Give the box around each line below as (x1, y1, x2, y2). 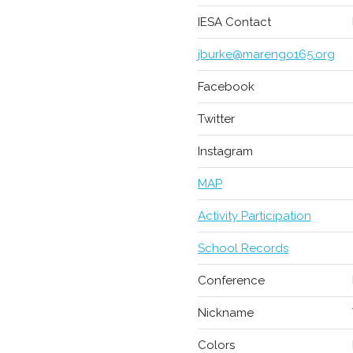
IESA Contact (197, 15, 271, 29)
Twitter (197, 112, 235, 126)
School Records (197, 241, 288, 255)
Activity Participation (197, 209, 311, 223)
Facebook (197, 80, 255, 94)
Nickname (197, 306, 254, 320)
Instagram (197, 144, 253, 158)
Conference (197, 273, 265, 288)
